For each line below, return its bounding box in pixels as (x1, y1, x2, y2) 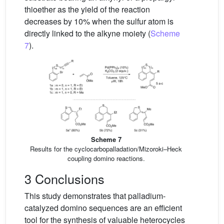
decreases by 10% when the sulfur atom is (24, 15, 173, 27)
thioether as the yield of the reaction (24, 3, 150, 15)
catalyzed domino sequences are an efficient (24, 202, 182, 214)
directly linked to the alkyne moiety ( (24, 27, 150, 39)
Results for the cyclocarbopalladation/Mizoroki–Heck (30, 144, 182, 154)
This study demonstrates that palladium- (24, 190, 165, 202)
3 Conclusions (24, 169, 104, 188)
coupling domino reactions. (67, 153, 145, 163)
